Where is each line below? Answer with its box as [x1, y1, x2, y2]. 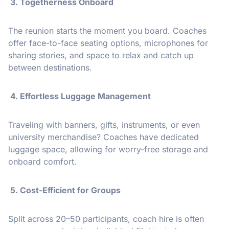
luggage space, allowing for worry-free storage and [8, 144, 208, 155]
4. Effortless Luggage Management [8, 91, 151, 102]
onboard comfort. [8, 156, 77, 167]
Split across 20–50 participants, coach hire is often [8, 214, 204, 224]
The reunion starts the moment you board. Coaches [8, 26, 207, 36]
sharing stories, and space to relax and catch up [8, 50, 194, 61]
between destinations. [8, 62, 92, 73]
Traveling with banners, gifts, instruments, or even [8, 120, 200, 130]
